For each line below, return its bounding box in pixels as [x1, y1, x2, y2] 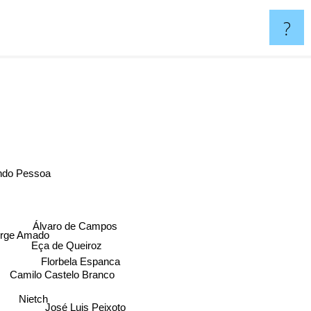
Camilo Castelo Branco [9, 269, 115, 281]
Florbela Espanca [40, 255, 119, 267]
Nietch [15, 287, 45, 300]
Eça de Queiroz [31, 240, 103, 253]
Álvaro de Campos [31, 215, 117, 228]
